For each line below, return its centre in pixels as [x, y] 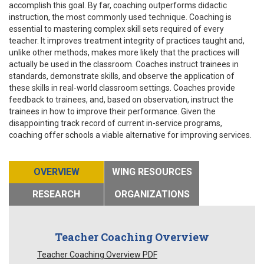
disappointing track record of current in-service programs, [115, 123]
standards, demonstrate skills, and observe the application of [122, 76]
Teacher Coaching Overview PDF [97, 254]
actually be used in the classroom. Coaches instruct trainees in [124, 64]
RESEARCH [56, 194]
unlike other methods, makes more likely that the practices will [124, 52]
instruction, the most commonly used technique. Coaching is [120, 17]
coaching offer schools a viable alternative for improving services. [130, 135]
